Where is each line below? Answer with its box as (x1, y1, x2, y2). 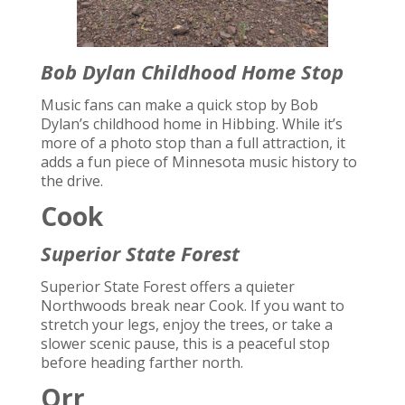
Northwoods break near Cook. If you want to (40, 295, 344, 316)
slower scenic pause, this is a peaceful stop (40, 333, 330, 353)
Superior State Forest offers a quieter (40, 276, 295, 297)
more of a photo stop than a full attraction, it (40, 132, 345, 153)
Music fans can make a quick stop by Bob (40, 94, 318, 115)
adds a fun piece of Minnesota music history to (40, 151, 357, 172)
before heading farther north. (40, 352, 243, 372)
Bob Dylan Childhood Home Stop (40, 57, 344, 85)
